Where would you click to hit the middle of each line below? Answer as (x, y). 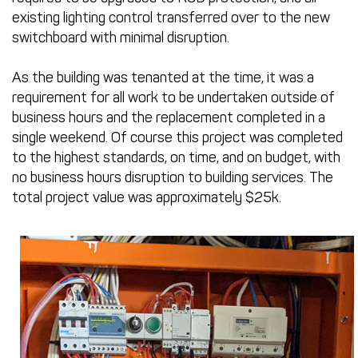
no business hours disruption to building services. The (173, 178)
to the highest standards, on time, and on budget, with (176, 158)
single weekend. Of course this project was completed (177, 138)
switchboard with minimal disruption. (121, 38)
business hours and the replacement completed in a (169, 118)
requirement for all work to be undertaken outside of (173, 98)
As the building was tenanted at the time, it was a (163, 78)
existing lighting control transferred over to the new (171, 18)
